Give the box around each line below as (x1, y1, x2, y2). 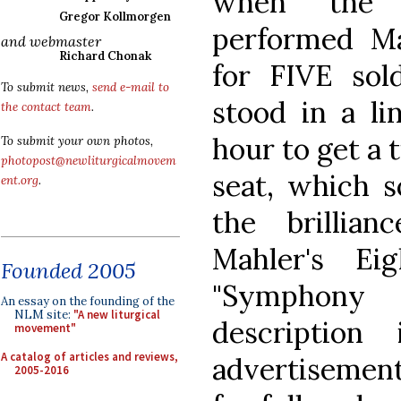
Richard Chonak (59, 48, 151, 64)
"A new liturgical (73, 307, 160, 322)
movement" (14, 320, 76, 336)
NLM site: (14, 307, 73, 322)
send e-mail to (92, 80, 169, 95)
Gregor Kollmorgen (59, 9, 171, 24)
